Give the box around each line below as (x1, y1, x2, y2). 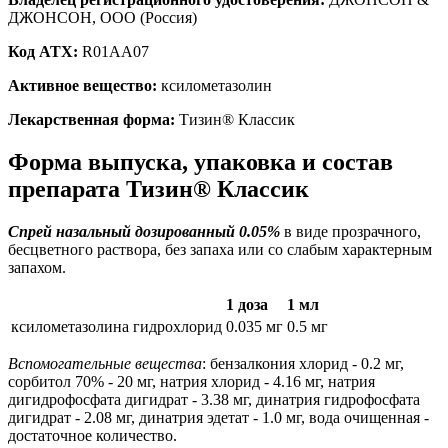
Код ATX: (8, 42, 78, 60)
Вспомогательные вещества (8, 354, 202, 372)
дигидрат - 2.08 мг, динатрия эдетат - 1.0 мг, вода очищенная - (8, 408, 429, 426)
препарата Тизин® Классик (8, 175, 309, 202)
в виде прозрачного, (280, 222, 421, 240)
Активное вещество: (8, 76, 157, 94)
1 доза (226, 295, 268, 313)
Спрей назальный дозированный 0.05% (8, 222, 280, 240)
